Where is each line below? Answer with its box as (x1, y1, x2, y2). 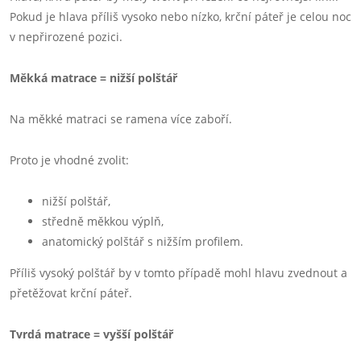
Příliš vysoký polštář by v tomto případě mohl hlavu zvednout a (10, 265, 347, 280)
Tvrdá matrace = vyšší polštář (10, 326, 173, 342)
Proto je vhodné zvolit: (10, 152, 129, 168)
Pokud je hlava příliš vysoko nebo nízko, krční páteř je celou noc (10, 9, 351, 24)
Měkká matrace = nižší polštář (10, 70, 177, 85)
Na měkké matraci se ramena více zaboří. (10, 111, 232, 127)
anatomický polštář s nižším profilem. (42, 234, 243, 249)
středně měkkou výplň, (42, 214, 164, 229)
